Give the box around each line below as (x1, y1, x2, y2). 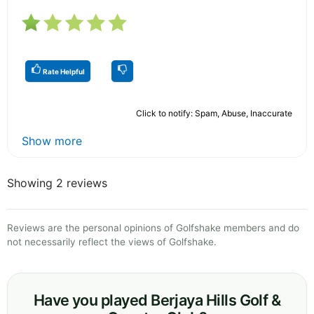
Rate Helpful (41, 67, 85, 76)
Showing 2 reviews (7, 175, 107, 190)
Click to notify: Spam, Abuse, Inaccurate (136, 107, 292, 118)
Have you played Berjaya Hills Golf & (33, 290, 281, 309)
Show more (22, 133, 82, 148)
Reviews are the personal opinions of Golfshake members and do (7, 221, 299, 233)
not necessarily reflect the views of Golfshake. (7, 235, 217, 247)
